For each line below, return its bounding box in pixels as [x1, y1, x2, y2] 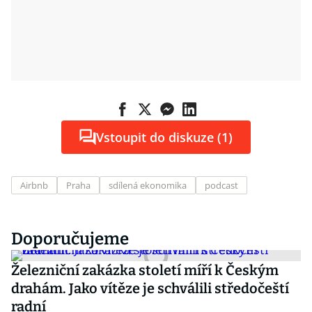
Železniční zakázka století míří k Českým [11, 262, 279, 279]
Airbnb [20, 179, 48, 192]
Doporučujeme [11, 229, 129, 249]
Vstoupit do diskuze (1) [96, 129, 233, 146]
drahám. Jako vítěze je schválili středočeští [11, 280, 289, 297]
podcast [205, 179, 238, 192]
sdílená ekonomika [109, 179, 187, 192]
